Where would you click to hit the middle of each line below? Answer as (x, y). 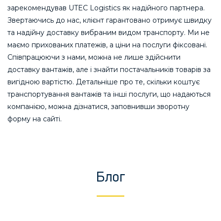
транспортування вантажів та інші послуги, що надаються (109, 94)
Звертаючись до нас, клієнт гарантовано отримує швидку (110, 20)
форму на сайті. (35, 119)
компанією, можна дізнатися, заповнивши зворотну (98, 106)
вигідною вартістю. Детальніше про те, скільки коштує (104, 82)
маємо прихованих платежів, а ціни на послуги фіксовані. (107, 45)
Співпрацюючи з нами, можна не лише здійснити (94, 57)
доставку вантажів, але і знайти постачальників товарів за (109, 69)
